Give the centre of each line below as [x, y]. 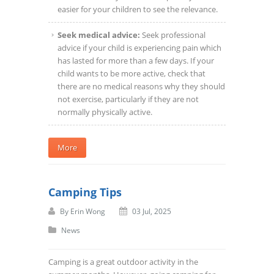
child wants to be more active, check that [131, 74]
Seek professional [174, 35]
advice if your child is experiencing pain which [139, 48]
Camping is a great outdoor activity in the [123, 262]
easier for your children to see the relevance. [138, 9]
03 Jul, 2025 [152, 212]
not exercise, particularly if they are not [128, 99]
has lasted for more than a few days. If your [136, 61]
